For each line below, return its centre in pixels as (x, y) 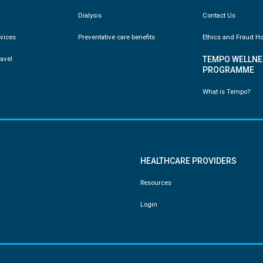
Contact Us (219, 15)
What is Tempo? (226, 91)
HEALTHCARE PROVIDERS (188, 161)
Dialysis (90, 15)
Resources (156, 182)
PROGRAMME (228, 70)
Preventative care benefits (117, 37)
